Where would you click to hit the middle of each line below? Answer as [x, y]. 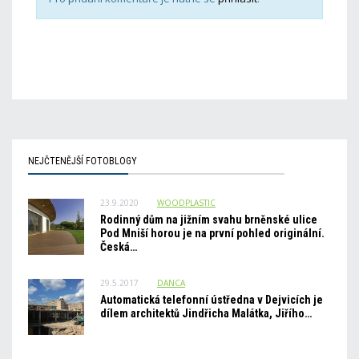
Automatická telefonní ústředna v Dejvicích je [212, 300]
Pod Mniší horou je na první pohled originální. [212, 233]
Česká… [119, 247]
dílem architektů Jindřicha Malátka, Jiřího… [206, 313]
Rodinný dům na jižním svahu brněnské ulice [209, 220]
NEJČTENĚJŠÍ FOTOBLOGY [83, 161]
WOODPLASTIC [186, 203]
